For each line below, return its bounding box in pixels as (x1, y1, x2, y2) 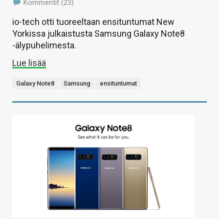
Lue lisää (12, 58, 46, 68)
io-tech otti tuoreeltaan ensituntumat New (12, 17, 175, 27)
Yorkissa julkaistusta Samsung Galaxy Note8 (12, 28, 185, 39)
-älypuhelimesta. (12, 40, 76, 51)
